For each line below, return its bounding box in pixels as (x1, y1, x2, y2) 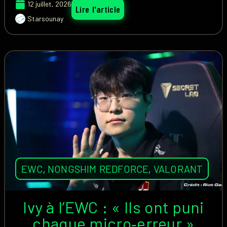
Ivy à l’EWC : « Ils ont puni (23, 197, 204, 216)
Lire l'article (75, 4, 121, 15)
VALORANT (153, 163, 203, 175)
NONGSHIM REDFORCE (48, 163, 149, 175)
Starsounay (27, 14, 63, 23)
